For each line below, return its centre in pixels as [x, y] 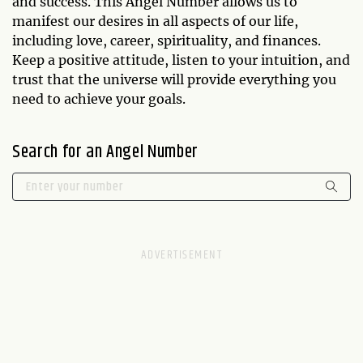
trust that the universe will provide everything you [174, 79]
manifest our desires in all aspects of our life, [155, 21]
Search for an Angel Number [105, 152]
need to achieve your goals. [99, 98]
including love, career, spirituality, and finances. [167, 40]
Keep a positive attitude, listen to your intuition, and [181, 60]
